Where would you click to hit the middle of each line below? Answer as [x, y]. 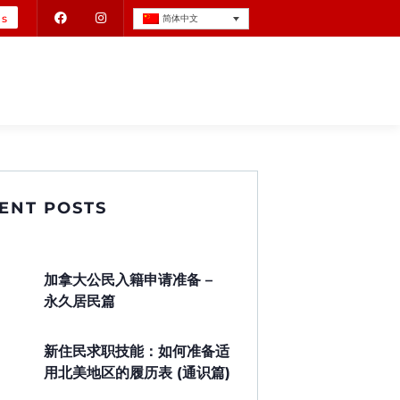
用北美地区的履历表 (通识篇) [137, 373]
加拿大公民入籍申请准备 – [128, 280]
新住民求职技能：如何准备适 [137, 352]
